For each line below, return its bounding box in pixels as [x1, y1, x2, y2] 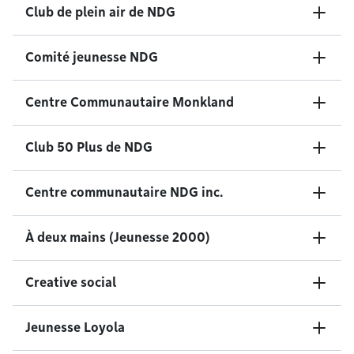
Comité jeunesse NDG [25, 50, 158, 65]
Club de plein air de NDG [25, 5, 175, 20]
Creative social [25, 275, 116, 290]
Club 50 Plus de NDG [25, 140, 153, 155]
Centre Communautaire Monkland [25, 95, 234, 110]
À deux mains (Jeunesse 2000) [25, 230, 210, 245]
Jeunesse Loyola [25, 320, 125, 335]
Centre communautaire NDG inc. [25, 185, 224, 200]
